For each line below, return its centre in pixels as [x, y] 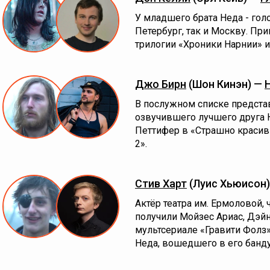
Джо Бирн [161, 84]
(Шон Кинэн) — [225, 84]
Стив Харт [161, 184]
